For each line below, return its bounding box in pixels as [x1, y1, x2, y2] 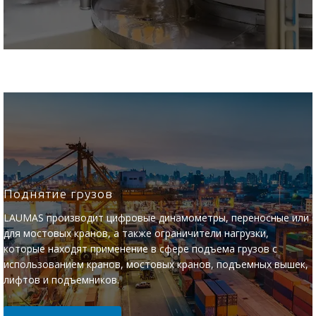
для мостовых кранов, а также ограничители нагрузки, [4, 226, 269, 240]
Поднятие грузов [4, 187, 113, 200]
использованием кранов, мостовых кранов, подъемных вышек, [4, 257, 308, 271]
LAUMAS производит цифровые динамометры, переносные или [4, 211, 309, 224]
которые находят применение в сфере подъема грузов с [4, 242, 277, 255]
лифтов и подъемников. [4, 273, 119, 286]
